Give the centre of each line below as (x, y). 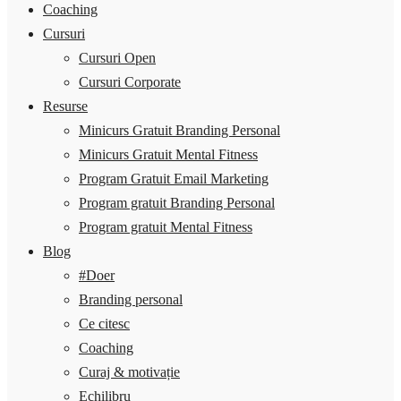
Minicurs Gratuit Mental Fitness (168, 154)
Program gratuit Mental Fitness (166, 227)
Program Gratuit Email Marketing (174, 179)
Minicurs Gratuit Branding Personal (179, 130)
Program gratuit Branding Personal (177, 203)
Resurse (65, 106)
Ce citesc (104, 324)
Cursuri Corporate (130, 82)
